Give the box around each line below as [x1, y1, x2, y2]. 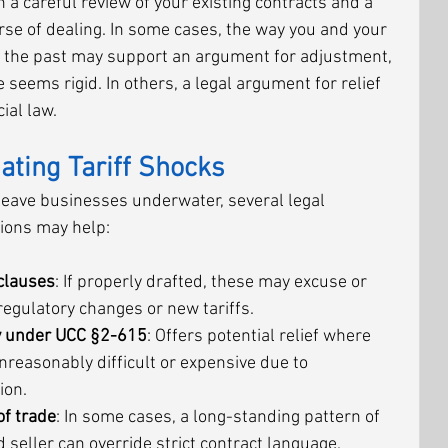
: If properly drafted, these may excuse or [55, 272, 371, 293]
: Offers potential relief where [147, 326, 375, 347]
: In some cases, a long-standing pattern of [56, 407, 384, 428]
